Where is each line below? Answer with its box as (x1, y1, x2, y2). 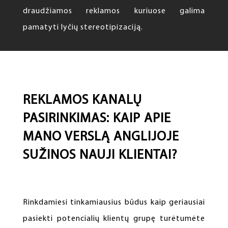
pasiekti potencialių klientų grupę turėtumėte (22, 215, 206, 223)
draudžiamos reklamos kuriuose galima (22, 7, 206, 16)
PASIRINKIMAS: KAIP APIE (22, 112, 171, 126)
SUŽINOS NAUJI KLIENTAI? (22, 149, 177, 163)
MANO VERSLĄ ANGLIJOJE (22, 130, 179, 145)
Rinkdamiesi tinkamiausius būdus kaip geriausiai (22, 198, 206, 207)
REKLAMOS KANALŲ (22, 94, 142, 108)
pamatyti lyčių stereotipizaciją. (22, 23, 143, 32)
